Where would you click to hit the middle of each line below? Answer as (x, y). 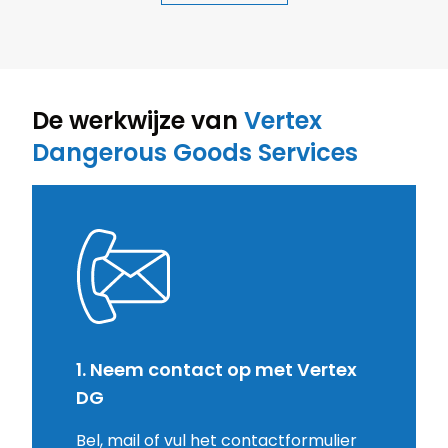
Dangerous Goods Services (195, 153)
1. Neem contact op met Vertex (216, 370)
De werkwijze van (138, 121)
